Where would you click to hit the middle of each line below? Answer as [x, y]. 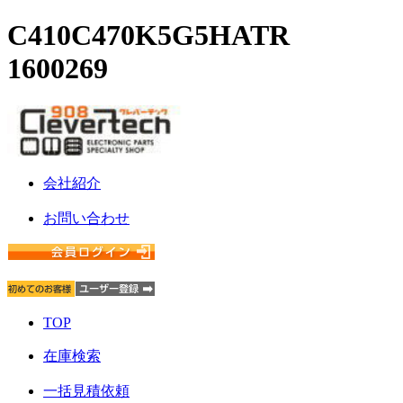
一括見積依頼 [86, 390]
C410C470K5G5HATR [148, 36]
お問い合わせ [86, 218]
